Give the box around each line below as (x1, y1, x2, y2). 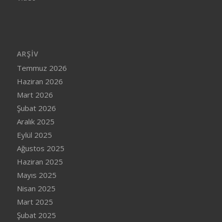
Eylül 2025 (16, 129, 52, 140)
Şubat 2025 (16, 210, 56, 220)
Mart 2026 (16, 89, 53, 100)
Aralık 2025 (16, 116, 55, 126)
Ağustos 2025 (16, 143, 64, 153)
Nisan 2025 (16, 183, 55, 193)
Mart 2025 (16, 196, 53, 207)
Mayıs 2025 (16, 169, 56, 180)
